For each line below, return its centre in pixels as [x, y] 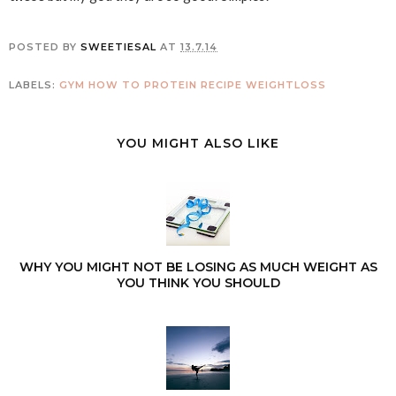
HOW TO [114, 85]
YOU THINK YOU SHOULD [198, 283]
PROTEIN [171, 85]
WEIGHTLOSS [286, 85]
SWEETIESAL [118, 47]
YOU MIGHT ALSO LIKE [198, 144]
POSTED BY [45, 47]
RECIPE [221, 85]
